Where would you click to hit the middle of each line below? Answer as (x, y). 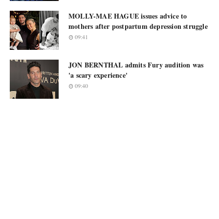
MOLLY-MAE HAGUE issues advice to (128, 16)
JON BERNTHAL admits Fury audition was (136, 65)
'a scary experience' (98, 75)
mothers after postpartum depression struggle (138, 26)
